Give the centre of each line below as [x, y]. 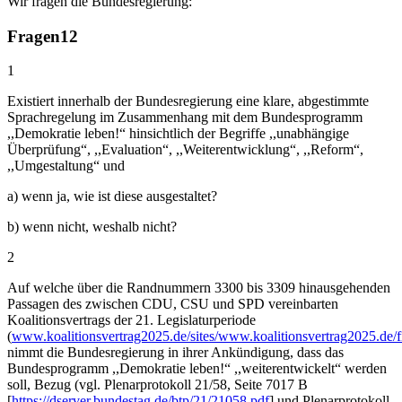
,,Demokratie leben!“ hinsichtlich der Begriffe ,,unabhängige [178, 134]
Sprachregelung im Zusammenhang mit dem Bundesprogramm [185, 118]
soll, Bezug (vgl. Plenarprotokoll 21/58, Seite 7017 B [157, 385]
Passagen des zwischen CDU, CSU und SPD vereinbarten [173, 304]
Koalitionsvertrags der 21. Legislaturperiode [131, 320]
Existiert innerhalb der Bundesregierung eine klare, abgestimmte [188, 101]
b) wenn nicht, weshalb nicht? [92, 227]
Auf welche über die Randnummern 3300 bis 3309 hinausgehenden [199, 288]
